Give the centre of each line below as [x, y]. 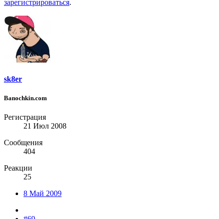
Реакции [18, 168]
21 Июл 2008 [45, 126]
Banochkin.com [25, 98]
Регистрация [25, 117]
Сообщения [23, 143]
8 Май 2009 [43, 194]
